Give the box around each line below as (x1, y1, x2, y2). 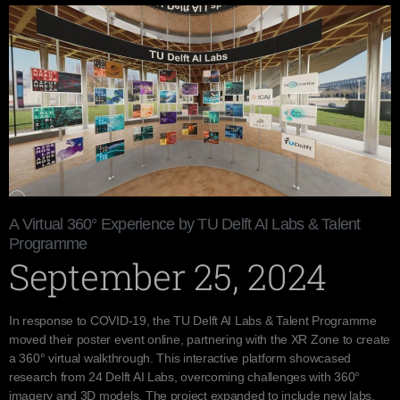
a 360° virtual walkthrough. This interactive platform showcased (9, 351, 351, 365)
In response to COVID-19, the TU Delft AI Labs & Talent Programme (9, 313, 377, 328)
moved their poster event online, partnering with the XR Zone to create (9, 332, 391, 346)
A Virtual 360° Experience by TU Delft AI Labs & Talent (9, 215, 361, 233)
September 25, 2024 (9, 253, 328, 300)
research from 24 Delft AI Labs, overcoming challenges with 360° (9, 370, 360, 384)
